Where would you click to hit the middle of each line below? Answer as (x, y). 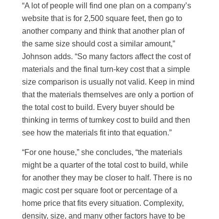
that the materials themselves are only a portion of (108, 95)
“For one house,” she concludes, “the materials (102, 152)
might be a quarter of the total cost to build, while (105, 165)
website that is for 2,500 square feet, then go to (102, 19)
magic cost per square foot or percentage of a (100, 190)
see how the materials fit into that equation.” (97, 133)
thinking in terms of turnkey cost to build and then (106, 120)
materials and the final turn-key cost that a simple (106, 69)
